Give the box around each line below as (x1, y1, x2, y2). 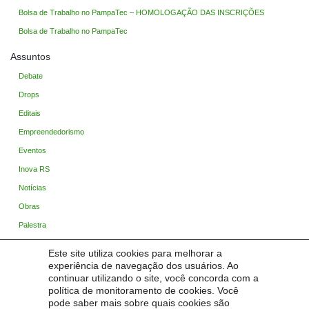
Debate (19, 72, 43, 81)
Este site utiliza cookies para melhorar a (48, 248, 222, 259)
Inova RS (19, 165, 50, 174)
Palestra (19, 221, 46, 230)
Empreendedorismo (19, 128, 84, 137)
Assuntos (10, 51, 50, 63)
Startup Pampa (19, 277, 68, 286)
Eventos (19, 146, 46, 155)
